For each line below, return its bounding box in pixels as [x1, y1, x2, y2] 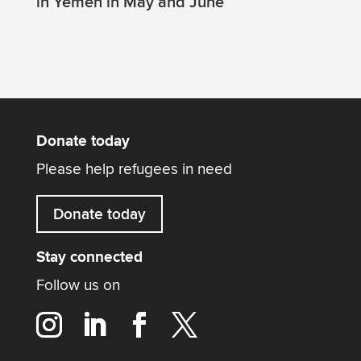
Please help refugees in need [35, 160, 232, 180]
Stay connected [35, 247, 143, 268]
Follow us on [35, 276, 120, 296]
